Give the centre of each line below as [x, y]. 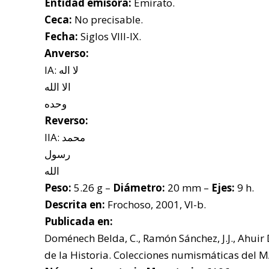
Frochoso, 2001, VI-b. [156, 204]
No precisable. [107, 20]
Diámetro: [139, 188]
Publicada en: [79, 221]
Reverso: [66, 120]
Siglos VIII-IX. [110, 36]
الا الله [58, 87]
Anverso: [67, 53]
